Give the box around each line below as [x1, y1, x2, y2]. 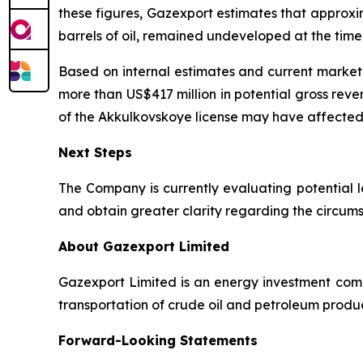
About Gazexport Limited [58, 237, 229, 254]
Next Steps [58, 143, 132, 160]
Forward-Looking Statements [58, 331, 258, 348]
